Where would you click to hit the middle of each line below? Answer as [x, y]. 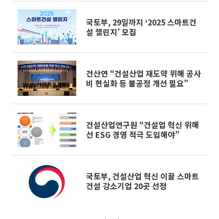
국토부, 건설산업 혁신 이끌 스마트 [142, 176]
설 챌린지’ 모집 [111, 32]
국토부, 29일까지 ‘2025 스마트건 [141, 22]
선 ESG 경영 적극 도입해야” [133, 134]
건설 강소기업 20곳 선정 [126, 186]
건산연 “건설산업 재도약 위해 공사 [143, 73]
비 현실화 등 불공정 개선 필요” [137, 83]
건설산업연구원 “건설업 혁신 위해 [142, 125]
